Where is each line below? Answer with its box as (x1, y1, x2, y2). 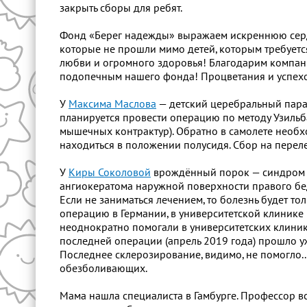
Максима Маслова (69, 98, 156, 110)
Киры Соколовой (69, 167, 151, 179)
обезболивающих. (60, 262, 149, 275)
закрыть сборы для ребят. (60, 2, 182, 14)
